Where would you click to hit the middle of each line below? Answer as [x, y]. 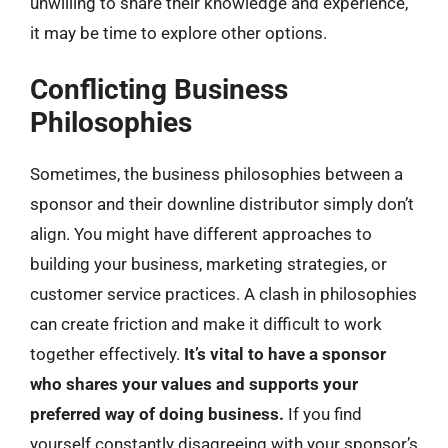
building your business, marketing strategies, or [208, 264]
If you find [323, 414]
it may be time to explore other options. [178, 32]
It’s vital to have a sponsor [285, 354]
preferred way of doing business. [157, 414]
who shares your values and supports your [194, 384]
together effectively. [107, 354]
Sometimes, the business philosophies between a [216, 174]
